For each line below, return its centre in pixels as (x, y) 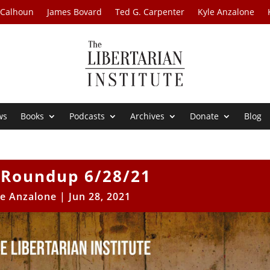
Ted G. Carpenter (150, 12)
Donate (205, 116)
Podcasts (87, 116)
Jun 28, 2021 (99, 197)
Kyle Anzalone (226, 12)
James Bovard (75, 12)
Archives (148, 116)
